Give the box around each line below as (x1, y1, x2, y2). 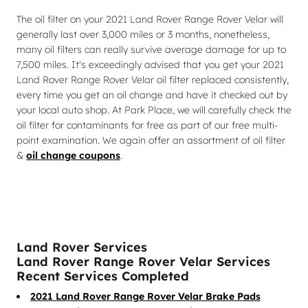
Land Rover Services (16, 239, 147, 254)
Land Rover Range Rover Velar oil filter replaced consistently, (16, 74, 289, 86)
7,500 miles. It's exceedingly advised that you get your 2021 (16, 58, 284, 71)
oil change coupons (26, 149, 120, 162)
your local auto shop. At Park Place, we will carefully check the (16, 104, 291, 116)
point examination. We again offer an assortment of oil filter (16, 134, 285, 146)
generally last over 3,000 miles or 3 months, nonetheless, (16, 28, 269, 41)
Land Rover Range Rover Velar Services (16, 254, 270, 269)
